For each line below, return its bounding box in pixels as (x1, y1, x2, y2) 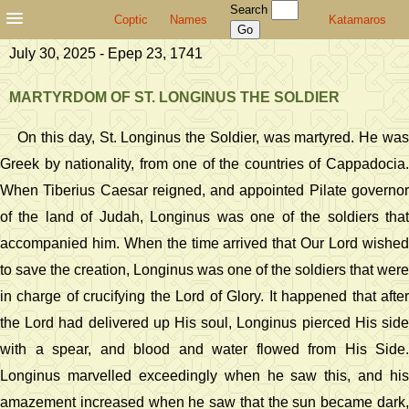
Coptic (114, 13, 148, 26)
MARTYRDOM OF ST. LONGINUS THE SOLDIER (9, 89, 340, 105)
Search (230, 3, 271, 16)
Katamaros (329, 13, 386, 26)
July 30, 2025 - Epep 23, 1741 (9, 46, 203, 61)
